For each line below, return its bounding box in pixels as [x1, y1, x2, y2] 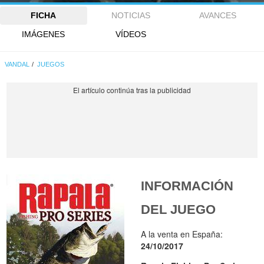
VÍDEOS [115, 29, 146, 39]
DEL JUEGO [141, 202, 216, 217]
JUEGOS [37, 61, 65, 68]
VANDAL [5, 61, 30, 68]
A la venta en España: [141, 228, 223, 240]
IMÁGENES [22, 29, 65, 39]
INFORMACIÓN [141, 179, 234, 194]
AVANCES [199, 11, 237, 21]
